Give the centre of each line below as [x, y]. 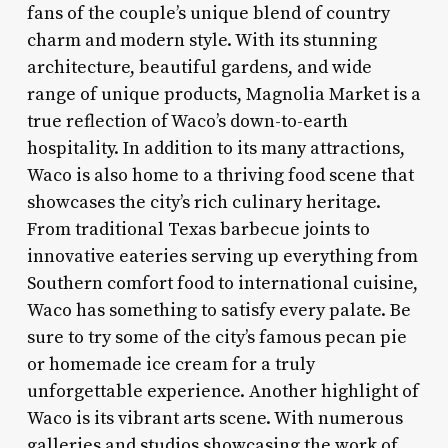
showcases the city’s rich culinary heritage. [203, 202]
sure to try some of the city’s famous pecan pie [216, 337]
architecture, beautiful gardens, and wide [199, 67]
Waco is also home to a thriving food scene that [220, 175]
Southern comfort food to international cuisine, [222, 283]
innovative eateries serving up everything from [222, 256]
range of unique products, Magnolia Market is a [223, 94]
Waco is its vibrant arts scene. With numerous [214, 418]
